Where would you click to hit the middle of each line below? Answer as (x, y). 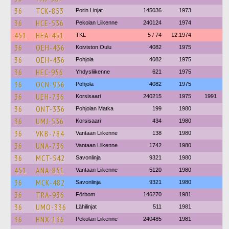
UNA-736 (50, 146)
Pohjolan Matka (95, 108)
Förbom (85, 194)
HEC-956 (50, 72)
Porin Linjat (89, 10)
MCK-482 (50, 182)
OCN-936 (50, 84)
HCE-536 (50, 23)
